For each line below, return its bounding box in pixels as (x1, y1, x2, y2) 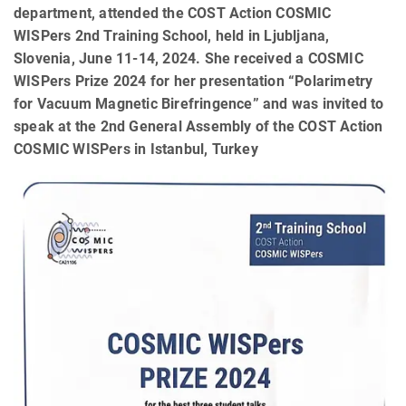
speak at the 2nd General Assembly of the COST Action (14, 117, 383, 135)
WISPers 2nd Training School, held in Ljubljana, (14, 26, 330, 44)
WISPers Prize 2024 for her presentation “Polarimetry (14, 72, 373, 90)
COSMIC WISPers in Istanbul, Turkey (14, 140, 258, 158)
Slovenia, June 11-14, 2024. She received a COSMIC (14, 49, 363, 67)
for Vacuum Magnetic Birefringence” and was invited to (14, 94, 384, 112)
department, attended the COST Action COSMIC (14, 4, 332, 22)
